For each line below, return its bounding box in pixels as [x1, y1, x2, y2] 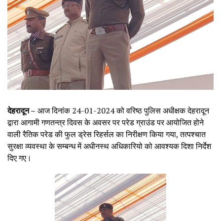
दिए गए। [7, 152, 32, 163]
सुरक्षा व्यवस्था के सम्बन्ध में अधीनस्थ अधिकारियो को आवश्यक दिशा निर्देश [7, 140, 211, 151]
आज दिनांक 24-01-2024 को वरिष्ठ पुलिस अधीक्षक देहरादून [36, 105, 209, 116]
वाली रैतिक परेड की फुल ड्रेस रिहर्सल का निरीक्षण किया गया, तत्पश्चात [7, 128, 206, 140]
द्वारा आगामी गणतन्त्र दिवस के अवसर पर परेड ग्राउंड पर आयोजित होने [7, 116, 204, 128]
